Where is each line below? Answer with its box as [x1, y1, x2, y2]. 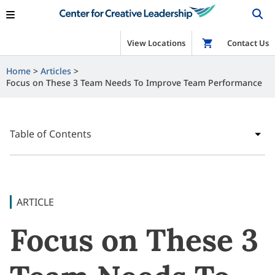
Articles [41, 65, 71, 77]
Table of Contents [10, 127, 91, 141]
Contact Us [227, 37, 269, 48]
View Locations [127, 37, 185, 48]
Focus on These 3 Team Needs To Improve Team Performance [6, 77, 262, 88]
